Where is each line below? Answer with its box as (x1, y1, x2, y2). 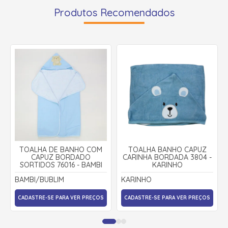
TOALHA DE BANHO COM (19, 145, 102, 154)
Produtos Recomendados (53, 6, 175, 19)
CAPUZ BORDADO (31, 152, 91, 162)
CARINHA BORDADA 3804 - (123, 152, 212, 162)
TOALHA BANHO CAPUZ (128, 145, 207, 154)
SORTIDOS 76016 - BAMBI (19, 160, 102, 169)
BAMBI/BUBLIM (15, 175, 64, 184)
